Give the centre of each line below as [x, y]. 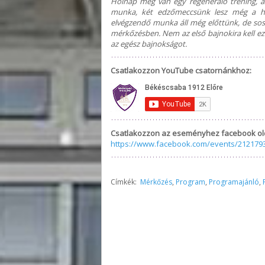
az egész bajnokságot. [149, 43]
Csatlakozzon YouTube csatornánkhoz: [181, 70]
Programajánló [234, 182]
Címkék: [125, 182]
